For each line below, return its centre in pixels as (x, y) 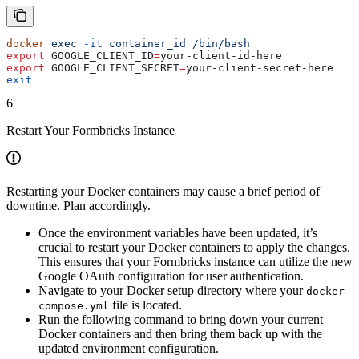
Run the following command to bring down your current (181, 320)
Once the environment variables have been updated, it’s (178, 233)
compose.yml (74, 306)
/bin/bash (218, 44)
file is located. (145, 305)
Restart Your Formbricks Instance (91, 131)
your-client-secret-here (260, 68)
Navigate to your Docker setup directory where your (172, 291)
